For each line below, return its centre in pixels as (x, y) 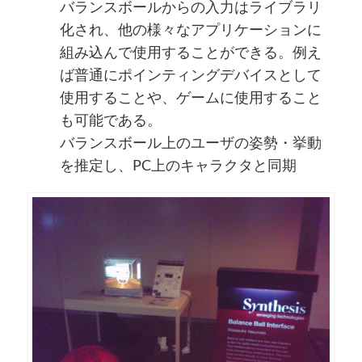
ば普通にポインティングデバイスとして (190, 75)
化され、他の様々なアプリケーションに (190, 29)
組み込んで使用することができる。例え (190, 52)
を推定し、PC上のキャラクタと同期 (178, 165)
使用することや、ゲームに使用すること (190, 97)
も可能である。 (110, 120)
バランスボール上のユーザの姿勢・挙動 (190, 143)
